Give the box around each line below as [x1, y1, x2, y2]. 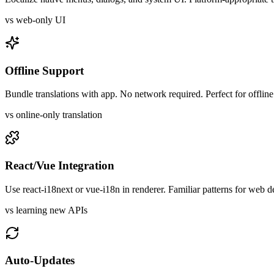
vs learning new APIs [5, 204, 87, 215]
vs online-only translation [5, 109, 102, 120]
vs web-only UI [5, 14, 65, 25]
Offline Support [5, 64, 84, 77]
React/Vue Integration [5, 159, 114, 172]
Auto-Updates [5, 254, 75, 267]
